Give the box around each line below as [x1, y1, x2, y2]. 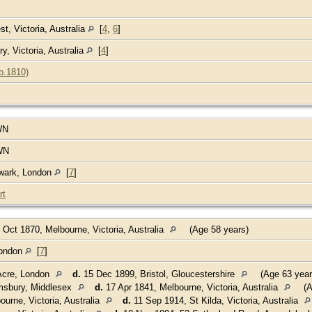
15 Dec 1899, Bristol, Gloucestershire [81, 268, 237, 279]
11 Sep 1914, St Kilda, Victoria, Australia [131, 295, 301, 306]
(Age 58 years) [187, 224, 251, 235]
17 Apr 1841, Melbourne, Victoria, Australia [103, 281, 281, 292]
